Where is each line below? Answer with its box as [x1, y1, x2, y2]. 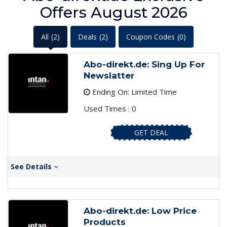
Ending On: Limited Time [90, 87, 177, 97]
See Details [11, 162, 54, 172]
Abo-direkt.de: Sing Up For [83, 59, 205, 70]
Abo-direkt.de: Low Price [83, 206, 197, 216]
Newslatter [83, 70, 134, 81]
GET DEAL [134, 128, 168, 138]
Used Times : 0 [83, 103, 136, 114]
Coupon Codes [126, 32, 175, 42]
